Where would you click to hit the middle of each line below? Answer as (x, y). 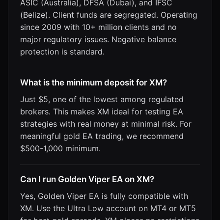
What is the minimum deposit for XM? (94, 82)
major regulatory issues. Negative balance (98, 39)
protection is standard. (62, 51)
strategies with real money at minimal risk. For (106, 124)
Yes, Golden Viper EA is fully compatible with (104, 196)
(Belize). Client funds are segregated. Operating (109, 14)
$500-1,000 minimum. (60, 148)
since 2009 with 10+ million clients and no (98, 27)
